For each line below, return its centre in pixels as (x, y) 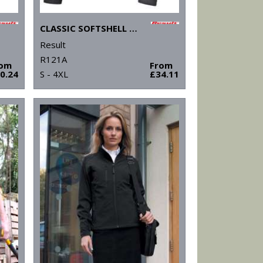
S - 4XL (54, 74)
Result (53, 45)
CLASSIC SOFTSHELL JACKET (133, 28)
